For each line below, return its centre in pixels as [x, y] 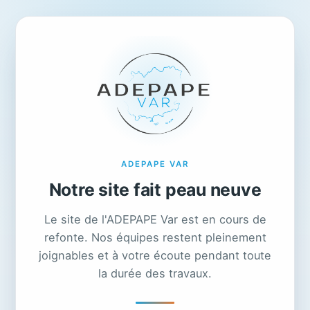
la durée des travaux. [155, 273]
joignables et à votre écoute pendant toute [155, 255]
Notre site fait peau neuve [155, 189]
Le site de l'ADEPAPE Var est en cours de [155, 219]
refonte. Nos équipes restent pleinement [155, 237]
